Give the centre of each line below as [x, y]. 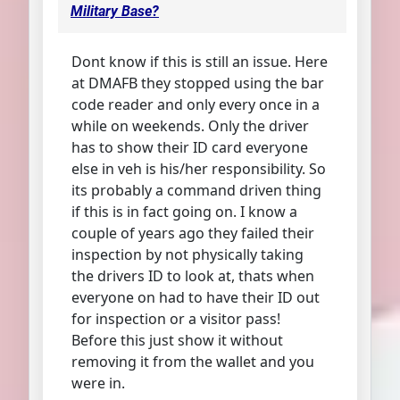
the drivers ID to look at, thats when [193, 276]
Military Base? [115, 12]
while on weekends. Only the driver [190, 126]
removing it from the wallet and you [193, 362]
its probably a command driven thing [196, 191]
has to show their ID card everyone [190, 148]
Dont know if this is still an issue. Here [200, 62]
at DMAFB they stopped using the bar [198, 83]
